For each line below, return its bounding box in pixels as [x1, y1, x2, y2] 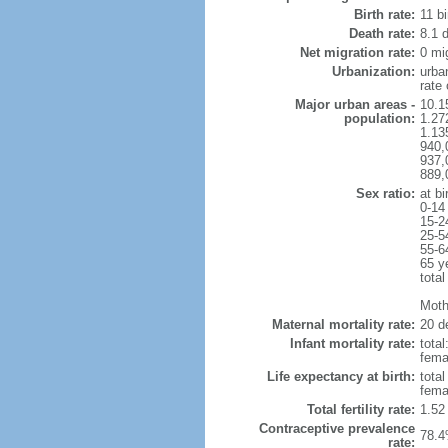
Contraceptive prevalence [258, 421, 415, 436]
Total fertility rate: [306, 402, 415, 417]
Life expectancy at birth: [266, 369, 415, 384]
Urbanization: [331, 64, 415, 79]
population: [343, 111, 415, 126]
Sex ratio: [355, 186, 415, 201]
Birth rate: [353, 7, 415, 22]
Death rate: [348, 26, 415, 41]
